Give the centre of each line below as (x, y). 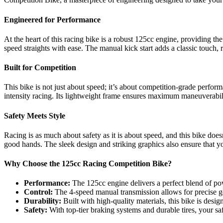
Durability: (43, 201)
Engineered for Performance (52, 19)
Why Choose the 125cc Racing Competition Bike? (88, 164)
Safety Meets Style (35, 115)
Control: (38, 192)
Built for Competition (40, 68)
